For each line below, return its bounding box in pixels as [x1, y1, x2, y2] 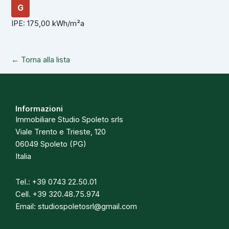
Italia [15, 152, 31, 162]
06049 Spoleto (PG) [15, 140, 86, 149]
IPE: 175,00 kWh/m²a [11, 19, 85, 29]
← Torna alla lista [11, 55, 71, 65]
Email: [15, 201, 38, 211]
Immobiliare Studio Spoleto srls [15, 115, 123, 125]
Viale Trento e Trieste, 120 [15, 127, 106, 137]
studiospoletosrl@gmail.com [38, 201, 137, 211]
